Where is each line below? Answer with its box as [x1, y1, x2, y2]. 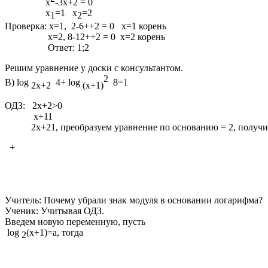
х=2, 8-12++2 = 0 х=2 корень [5, 32, 165, 42]
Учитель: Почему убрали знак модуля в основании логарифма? [5, 195, 263, 206]
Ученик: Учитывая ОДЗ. [5, 206, 104, 217]
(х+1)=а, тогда [26, 227, 83, 238]
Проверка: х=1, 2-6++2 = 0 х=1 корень [5, 21, 166, 32]
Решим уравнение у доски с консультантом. [5, 63, 183, 74]
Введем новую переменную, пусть [5, 217, 145, 227]
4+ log [56, 77, 83, 88]
